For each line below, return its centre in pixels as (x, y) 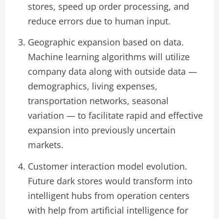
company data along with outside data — (112, 72)
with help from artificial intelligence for (108, 210)
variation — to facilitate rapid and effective (115, 116)
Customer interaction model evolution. (108, 166)
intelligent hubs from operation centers (109, 195)
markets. (46, 145)
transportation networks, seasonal (98, 101)
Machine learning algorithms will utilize (109, 57)
